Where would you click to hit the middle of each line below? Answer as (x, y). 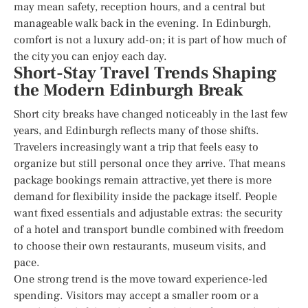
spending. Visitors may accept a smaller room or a (136, 295)
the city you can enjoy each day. (90, 56)
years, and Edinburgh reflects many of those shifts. (136, 130)
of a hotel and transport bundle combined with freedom (149, 229)
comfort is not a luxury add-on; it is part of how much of (150, 40)
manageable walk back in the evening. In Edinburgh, (142, 23)
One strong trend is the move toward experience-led (141, 279)
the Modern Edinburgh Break (129, 90)
